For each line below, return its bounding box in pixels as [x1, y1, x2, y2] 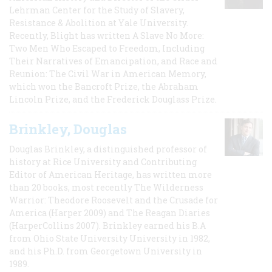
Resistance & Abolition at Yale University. [9, 16, 188, 29]
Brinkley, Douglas [9, 120, 127, 138]
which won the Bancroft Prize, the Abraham [9, 80, 199, 92]
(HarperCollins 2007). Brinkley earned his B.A [9, 219, 206, 231]
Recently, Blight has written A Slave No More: [9, 29, 204, 41]
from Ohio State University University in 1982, [9, 232, 210, 244]
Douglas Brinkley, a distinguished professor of [9, 143, 207, 155]
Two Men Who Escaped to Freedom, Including [9, 42, 205, 54]
